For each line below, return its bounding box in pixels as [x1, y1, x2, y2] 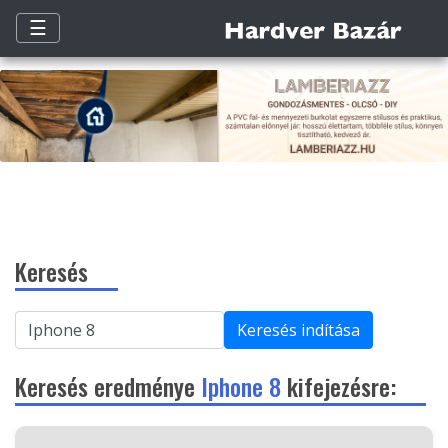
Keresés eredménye [15, 368, 201, 405]
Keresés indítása [237, 319, 360, 342]
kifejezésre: [281, 368, 396, 405]
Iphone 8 [201, 368, 281, 405]
